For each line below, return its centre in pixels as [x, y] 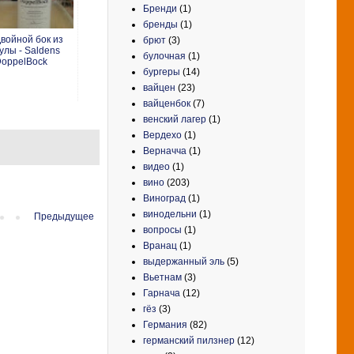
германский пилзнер [189, 340]
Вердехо [162, 135]
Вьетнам [162, 277]
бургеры [162, 72]
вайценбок [167, 103]
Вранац [160, 245]
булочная [164, 56]
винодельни [170, 214]
